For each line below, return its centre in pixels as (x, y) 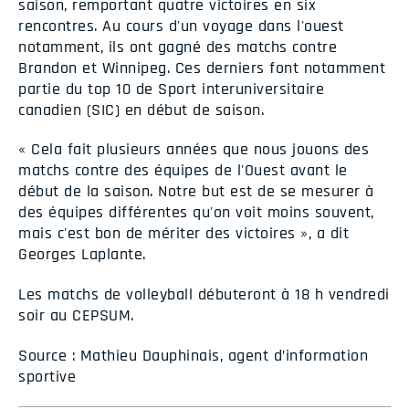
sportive (47, 376)
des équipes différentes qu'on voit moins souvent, (196, 213)
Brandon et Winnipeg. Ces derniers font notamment (202, 68)
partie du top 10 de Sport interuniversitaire (171, 89)
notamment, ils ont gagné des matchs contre (178, 47)
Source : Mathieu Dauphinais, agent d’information (193, 355)
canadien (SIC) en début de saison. (141, 110)
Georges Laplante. (82, 255)
